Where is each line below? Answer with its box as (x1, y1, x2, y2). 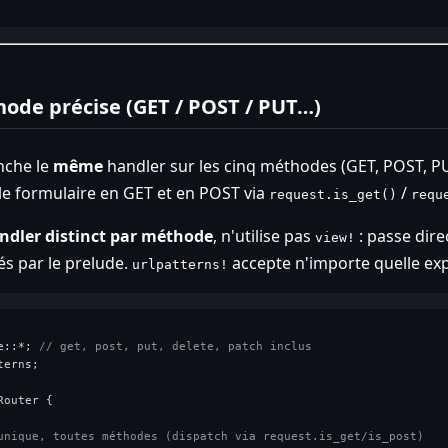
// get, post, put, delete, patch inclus (38, 339, 312, 353)
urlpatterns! (131, 256, 228, 272)
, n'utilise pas (212, 224, 315, 247)
